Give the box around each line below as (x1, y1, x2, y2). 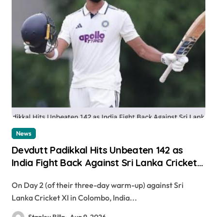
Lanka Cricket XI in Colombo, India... (12, 193, 137, 203)
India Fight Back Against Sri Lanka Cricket (12, 156, 197, 169)
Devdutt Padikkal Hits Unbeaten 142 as (12, 144, 183, 156)
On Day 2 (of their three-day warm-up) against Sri (12, 180, 18, 190)
